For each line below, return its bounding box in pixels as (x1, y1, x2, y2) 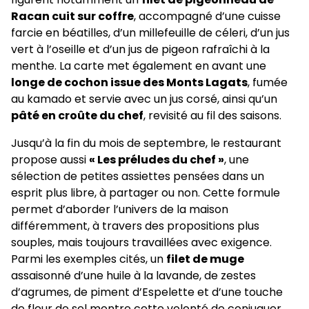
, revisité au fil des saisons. (143, 107, 281, 123)
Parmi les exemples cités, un (11, 250, 166, 267)
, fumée (248, 74, 288, 90)
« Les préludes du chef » (89, 151, 224, 168)
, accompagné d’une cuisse (134, 8, 281, 24)
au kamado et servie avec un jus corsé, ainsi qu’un (11, 90, 277, 107)
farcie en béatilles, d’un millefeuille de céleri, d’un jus (11, 24, 290, 41)
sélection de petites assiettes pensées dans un (11, 168, 264, 184)
